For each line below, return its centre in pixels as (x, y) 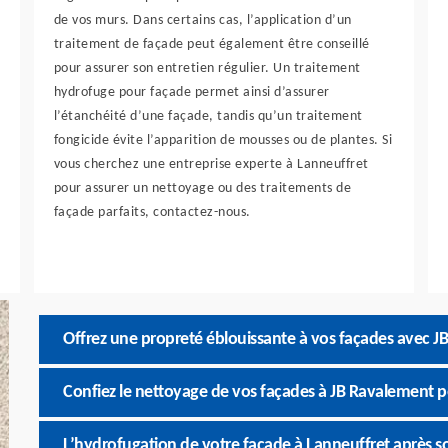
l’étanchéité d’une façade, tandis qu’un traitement (208, 116)
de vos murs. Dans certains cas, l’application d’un (202, 20)
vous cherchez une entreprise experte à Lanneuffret (211, 164)
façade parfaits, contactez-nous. (152, 212)
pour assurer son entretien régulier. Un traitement (207, 68)
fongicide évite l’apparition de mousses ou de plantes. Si (223, 140)
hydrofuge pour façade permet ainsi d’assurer (191, 92)
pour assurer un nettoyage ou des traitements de (202, 188)
